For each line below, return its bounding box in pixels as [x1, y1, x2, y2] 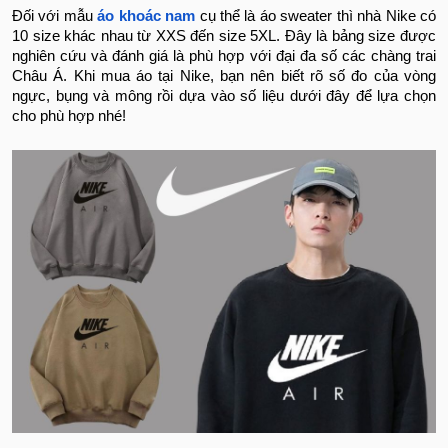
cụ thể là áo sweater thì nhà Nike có [195, 8, 437, 25]
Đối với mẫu [12, 8, 98, 25]
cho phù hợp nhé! [12, 108, 126, 125]
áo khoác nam [97, 8, 196, 25]
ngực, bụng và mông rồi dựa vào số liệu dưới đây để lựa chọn [12, 88, 436, 105]
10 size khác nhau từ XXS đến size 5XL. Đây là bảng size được [12, 28, 436, 45]
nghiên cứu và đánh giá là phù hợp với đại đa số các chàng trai [12, 48, 436, 65]
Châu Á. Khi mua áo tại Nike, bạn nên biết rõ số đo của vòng [12, 68, 436, 85]
